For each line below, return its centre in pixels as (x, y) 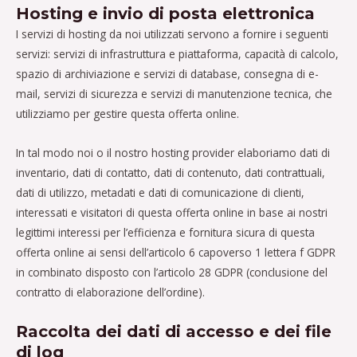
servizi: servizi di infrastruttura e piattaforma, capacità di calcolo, (177, 54)
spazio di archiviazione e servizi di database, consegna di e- (167, 74)
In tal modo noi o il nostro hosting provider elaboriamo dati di (173, 153)
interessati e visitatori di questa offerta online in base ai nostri (172, 213)
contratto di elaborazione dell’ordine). (110, 292)
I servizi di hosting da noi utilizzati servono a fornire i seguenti (172, 34)
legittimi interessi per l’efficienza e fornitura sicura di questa (165, 233)
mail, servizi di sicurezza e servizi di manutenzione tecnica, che (174, 94)
